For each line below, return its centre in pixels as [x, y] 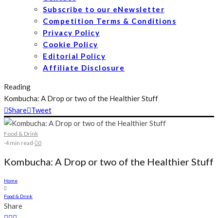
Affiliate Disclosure [84, 68]
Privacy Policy [71, 33]
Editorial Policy [74, 56]
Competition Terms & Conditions [109, 21]
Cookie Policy [71, 44]
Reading [17, 87]
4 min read [19, 143]
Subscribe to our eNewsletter [104, 9]
